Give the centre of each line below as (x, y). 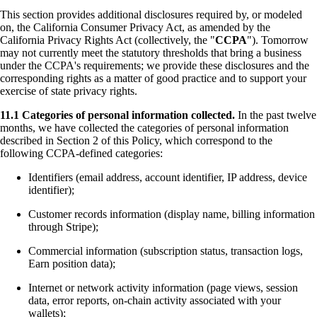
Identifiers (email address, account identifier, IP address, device (168, 178)
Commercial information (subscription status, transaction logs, (166, 251)
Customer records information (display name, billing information (172, 214)
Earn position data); (72, 264)
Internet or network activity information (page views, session (163, 288)
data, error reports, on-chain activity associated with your (155, 301)
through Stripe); (63, 227)
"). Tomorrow (278, 40)
